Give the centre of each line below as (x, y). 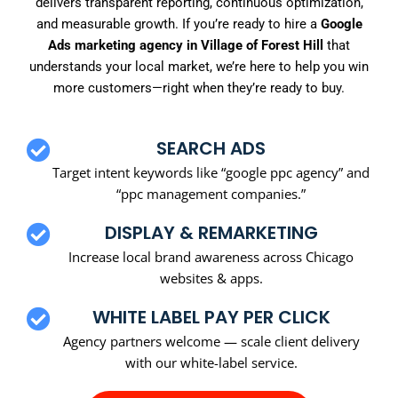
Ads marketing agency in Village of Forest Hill (186, 46)
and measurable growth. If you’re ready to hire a (178, 24)
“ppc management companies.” (211, 193)
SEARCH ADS (211, 148)
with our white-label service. (211, 362)
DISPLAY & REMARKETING (211, 232)
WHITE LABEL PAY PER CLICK (211, 317)
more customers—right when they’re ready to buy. (199, 88)
